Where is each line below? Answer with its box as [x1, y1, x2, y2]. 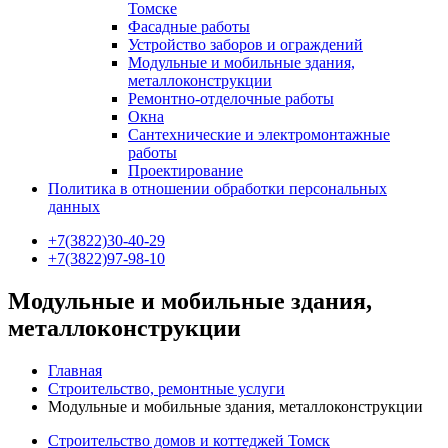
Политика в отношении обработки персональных [48, 180, 387, 197]
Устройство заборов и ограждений [128, 36, 363, 53]
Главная [48, 361, 102, 379]
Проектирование [128, 162, 243, 179]
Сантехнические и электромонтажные [128, 126, 390, 143]
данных [48, 198, 100, 215]
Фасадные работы [128, 18, 250, 35]
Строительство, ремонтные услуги [48, 379, 285, 397]
